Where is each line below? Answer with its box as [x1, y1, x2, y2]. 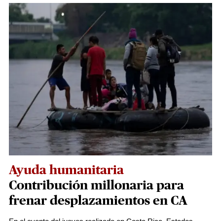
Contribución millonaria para [9, 179, 184, 192]
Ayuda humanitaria [9, 164, 124, 177]
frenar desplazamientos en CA [9, 194, 187, 207]
